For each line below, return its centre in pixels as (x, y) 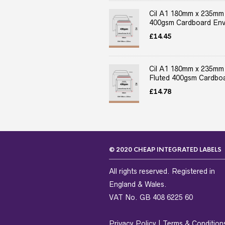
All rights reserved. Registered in (162, 171)
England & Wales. (138, 184)
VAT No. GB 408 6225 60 (151, 197)
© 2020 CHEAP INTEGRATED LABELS (165, 149)
